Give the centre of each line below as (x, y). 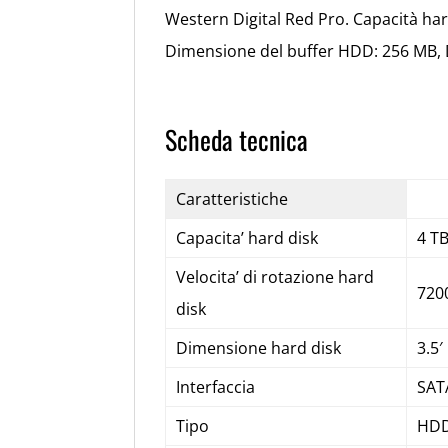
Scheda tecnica (237, 139)
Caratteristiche (231, 198)
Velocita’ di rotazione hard (274, 276)
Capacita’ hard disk (246, 237)
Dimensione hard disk (258, 347)
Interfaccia (215, 386)
